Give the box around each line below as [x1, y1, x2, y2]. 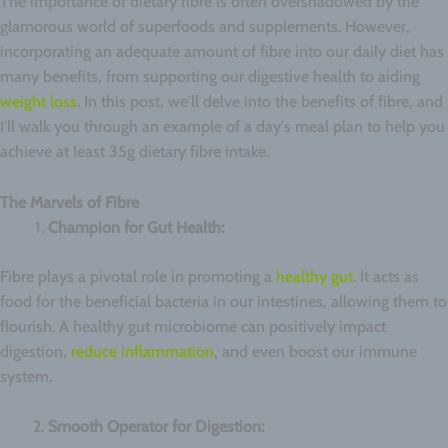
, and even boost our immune [214, 341, 417, 361]
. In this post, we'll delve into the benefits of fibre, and [77, 92, 443, 112]
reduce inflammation [71, 341, 214, 361]
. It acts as [353, 266, 419, 286]
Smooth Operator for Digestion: [48, 417, 264, 437]
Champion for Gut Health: [48, 217, 224, 237]
